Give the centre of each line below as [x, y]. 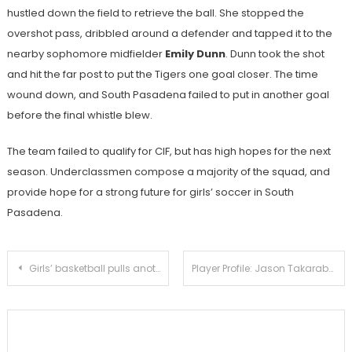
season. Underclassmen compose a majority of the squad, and [168, 172]
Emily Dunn [195, 54]
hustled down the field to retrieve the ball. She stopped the [155, 13]
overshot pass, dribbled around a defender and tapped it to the [169, 34]
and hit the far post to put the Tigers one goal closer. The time [162, 75]
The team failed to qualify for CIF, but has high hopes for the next [169, 152]
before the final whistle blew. [79, 115]
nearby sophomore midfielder [86, 54]
